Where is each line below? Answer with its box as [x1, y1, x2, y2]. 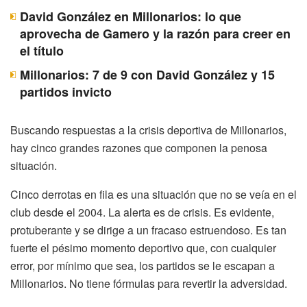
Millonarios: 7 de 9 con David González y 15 [20, 66, 275, 84]
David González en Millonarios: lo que [20, 8, 241, 26]
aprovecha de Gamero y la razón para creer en [20, 25, 291, 43]
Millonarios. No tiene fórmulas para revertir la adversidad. [10, 275, 287, 292]
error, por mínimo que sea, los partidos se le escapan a [10, 258, 275, 274]
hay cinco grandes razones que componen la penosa [10, 140, 267, 156]
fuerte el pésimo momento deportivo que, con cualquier [10, 240, 276, 256]
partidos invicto [20, 83, 112, 101]
